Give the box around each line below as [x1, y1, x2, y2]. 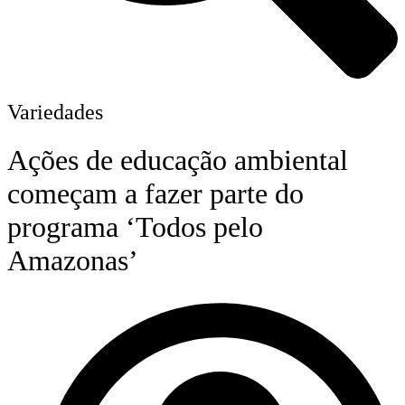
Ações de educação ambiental [7, 144, 348, 177]
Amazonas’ [7, 244, 138, 278]
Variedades [7, 99, 103, 124]
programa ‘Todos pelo [7, 211, 263, 244]
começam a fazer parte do [7, 177, 304, 211]
